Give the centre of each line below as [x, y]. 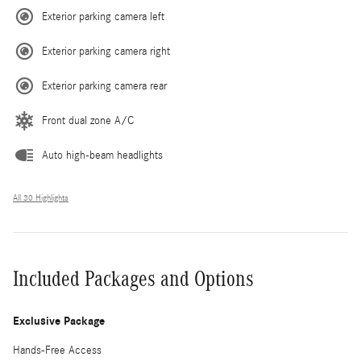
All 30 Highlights [41, 198]
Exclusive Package [59, 321]
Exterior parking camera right [106, 51]
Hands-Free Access [57, 350]
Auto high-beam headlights [102, 155]
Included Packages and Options [133, 278]
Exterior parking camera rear [104, 86]
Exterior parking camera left [103, 17]
